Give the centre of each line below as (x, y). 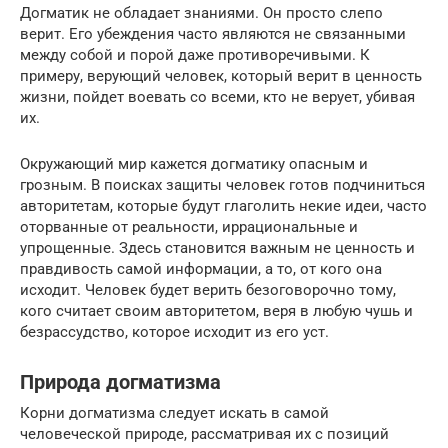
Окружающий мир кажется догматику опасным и (194, 163)
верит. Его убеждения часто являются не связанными (213, 33)
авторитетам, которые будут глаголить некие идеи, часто (223, 205)
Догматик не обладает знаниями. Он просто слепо (201, 12)
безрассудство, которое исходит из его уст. (174, 331)
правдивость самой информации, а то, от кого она (201, 268)
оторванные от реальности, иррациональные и (189, 226)
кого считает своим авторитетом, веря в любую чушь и (216, 310)
